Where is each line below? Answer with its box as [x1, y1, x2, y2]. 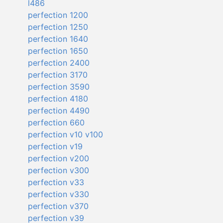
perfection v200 [27, 153, 89, 164]
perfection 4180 [27, 94, 88, 104]
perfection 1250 [27, 22, 88, 32]
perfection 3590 [27, 82, 90, 92]
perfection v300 [27, 165, 89, 176]
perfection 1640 [27, 34, 88, 44]
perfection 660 [27, 117, 85, 128]
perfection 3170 [27, 70, 88, 80]
